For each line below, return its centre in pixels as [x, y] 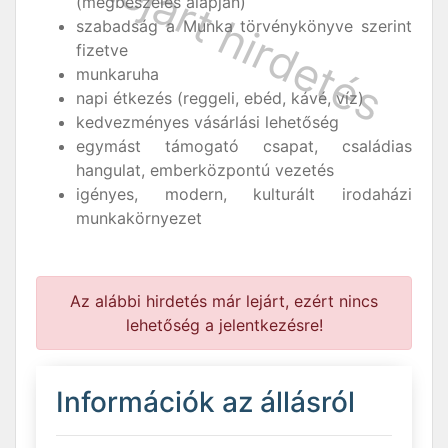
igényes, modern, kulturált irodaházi [244, 194]
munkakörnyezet [139, 218]
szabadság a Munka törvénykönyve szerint [244, 26]
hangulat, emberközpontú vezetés [205, 170]
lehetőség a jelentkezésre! [224, 325]
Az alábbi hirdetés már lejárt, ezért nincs [224, 301]
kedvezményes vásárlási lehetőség [207, 122]
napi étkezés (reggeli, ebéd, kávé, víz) [220, 98]
